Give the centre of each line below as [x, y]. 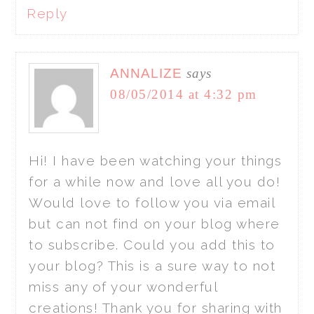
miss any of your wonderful [123, 286]
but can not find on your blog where [155, 223]
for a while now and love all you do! [155, 181]
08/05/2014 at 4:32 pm [184, 94]
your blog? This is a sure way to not [152, 265]
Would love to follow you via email [152, 202]
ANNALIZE [146, 73]
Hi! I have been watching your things [156, 160]
